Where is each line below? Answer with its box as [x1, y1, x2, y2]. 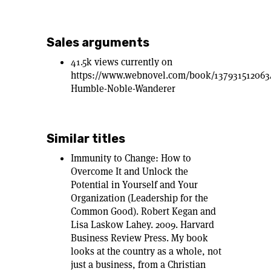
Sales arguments [47, 35, 149, 50]
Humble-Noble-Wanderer [71, 82, 175, 95]
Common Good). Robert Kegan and [71, 205, 216, 218]
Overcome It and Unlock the [71, 165, 188, 178]
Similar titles [47, 131, 125, 146]
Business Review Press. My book [71, 232, 208, 244]
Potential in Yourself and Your [71, 178, 198, 191]
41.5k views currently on [71, 56, 172, 68]
